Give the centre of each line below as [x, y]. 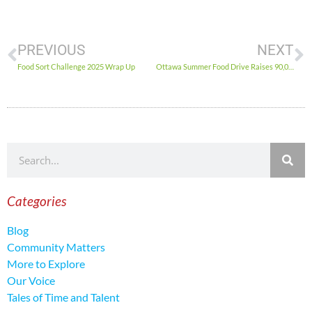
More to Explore [46, 263]
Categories [37, 201]
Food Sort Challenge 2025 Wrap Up [76, 66]
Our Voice [31, 280]
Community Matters [56, 247]
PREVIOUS [51, 50]
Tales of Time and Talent [63, 297]
